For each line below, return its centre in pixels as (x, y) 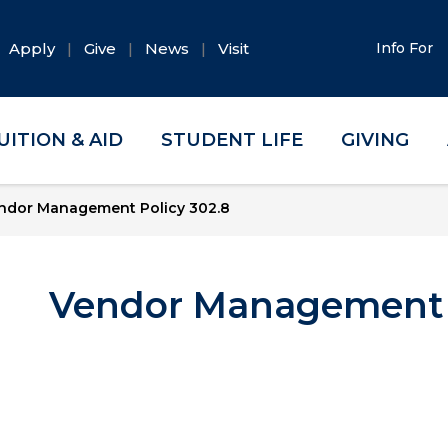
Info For (407, 48)
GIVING (374, 140)
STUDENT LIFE (232, 140)
